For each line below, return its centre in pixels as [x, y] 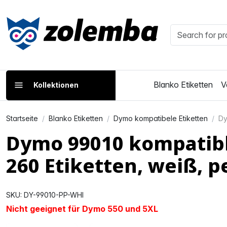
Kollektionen [56, 85]
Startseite [22, 118]
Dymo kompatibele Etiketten [161, 118]
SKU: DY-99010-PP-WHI [45, 195]
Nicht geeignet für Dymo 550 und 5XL [82, 209]
